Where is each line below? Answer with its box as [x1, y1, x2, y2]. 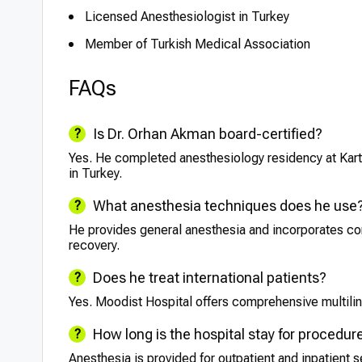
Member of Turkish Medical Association [85, 36, 310, 52]
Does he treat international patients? [93, 269, 326, 286]
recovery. [69, 238, 120, 253]
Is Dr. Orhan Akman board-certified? [93, 125, 322, 142]
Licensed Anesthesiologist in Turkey [85, 9, 289, 24]
